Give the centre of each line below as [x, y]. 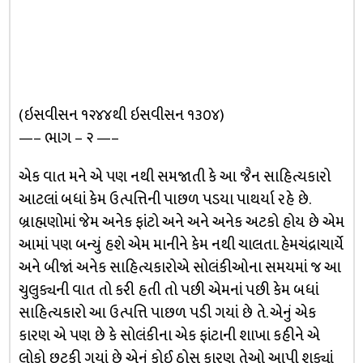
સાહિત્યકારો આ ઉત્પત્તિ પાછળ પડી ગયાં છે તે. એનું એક [167, 313]
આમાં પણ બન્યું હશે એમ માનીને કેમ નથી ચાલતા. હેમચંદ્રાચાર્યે [181, 245]
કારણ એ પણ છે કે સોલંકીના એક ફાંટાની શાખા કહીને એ [169, 336]
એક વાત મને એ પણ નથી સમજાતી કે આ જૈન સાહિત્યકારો [174, 177]
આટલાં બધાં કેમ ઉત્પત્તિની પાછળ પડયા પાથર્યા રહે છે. [164, 200]
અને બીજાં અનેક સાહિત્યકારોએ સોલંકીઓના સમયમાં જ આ [179, 268]
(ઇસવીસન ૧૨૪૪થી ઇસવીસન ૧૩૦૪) [121, 115]
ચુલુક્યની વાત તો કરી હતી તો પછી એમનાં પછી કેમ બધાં [168, 290]
